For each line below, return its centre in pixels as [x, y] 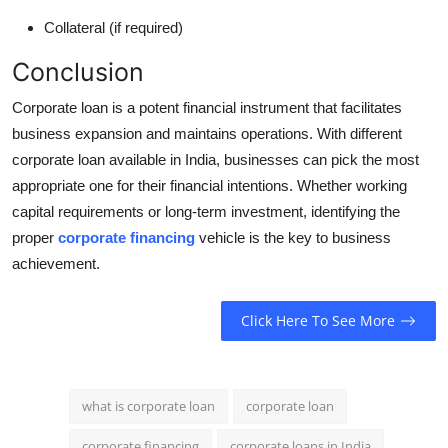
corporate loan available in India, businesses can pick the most [215, 159]
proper [35, 237]
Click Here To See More [317, 321]
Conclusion [78, 71]
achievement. [56, 263]
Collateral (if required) [113, 27]
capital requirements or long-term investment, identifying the [206, 211]
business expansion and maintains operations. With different [207, 133]
